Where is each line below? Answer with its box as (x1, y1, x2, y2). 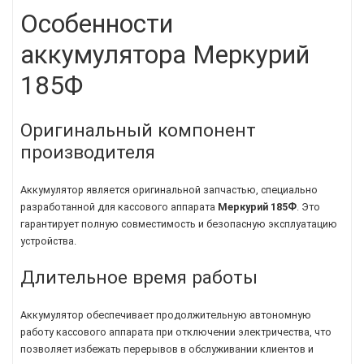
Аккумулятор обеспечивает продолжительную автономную (20, 308, 311, 321)
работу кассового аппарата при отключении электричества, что (20, 325, 331, 338)
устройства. (20, 234, 76, 247)
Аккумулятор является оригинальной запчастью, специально (20, 183, 318, 196)
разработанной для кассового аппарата (20, 200, 218, 213)
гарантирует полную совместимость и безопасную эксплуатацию (20, 217, 337, 230)
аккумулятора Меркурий (20, 40, 310, 71)
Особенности (20, 9, 173, 40)
